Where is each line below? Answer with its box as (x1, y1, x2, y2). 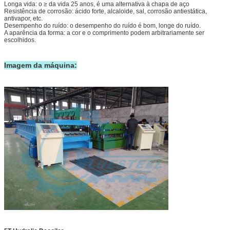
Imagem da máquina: (4, 61, 77, 69)
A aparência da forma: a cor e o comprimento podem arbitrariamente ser (4, 29, 204, 36)
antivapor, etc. (4, 14, 43, 22)
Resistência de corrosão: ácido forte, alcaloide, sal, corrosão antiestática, (4, 7, 207, 15)
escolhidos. (4, 36, 36, 44)
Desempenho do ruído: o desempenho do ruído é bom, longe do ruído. (4, 22, 201, 29)
